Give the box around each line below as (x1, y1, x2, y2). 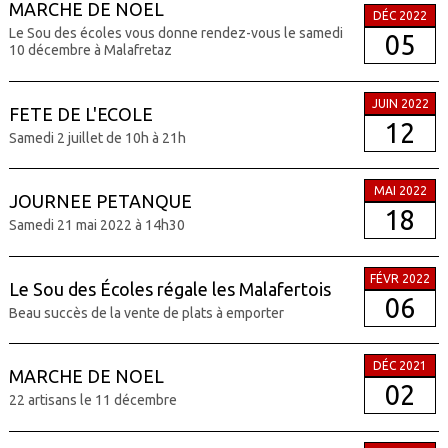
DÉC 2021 (373, 359, 428, 373)
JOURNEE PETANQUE (8, 191, 192, 212)
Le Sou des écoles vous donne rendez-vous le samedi (8, 24, 343, 41)
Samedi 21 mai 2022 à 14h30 (8, 217, 185, 234)
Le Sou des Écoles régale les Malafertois (8, 278, 331, 299)
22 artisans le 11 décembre (8, 392, 177, 409)
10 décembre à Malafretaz (8, 41, 172, 58)
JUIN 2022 (371, 96, 429, 110)
